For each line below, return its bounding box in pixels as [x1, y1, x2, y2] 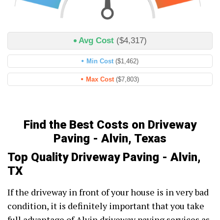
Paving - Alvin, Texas [54, 132, 166, 146]
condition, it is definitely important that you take [7, 200, 204, 212]
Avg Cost [78, 36, 116, 46]
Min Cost [86, 57, 115, 65]
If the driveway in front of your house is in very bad [7, 186, 209, 198]
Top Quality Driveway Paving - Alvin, [7, 150, 201, 165]
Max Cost [86, 76, 116, 83]
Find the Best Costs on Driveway [24, 118, 196, 132]
